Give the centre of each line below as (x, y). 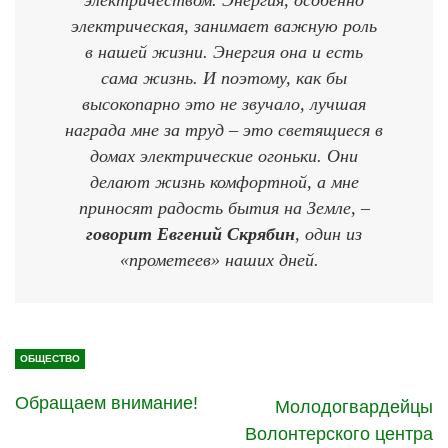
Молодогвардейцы (354, 406)
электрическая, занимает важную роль (224, 25)
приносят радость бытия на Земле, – (224, 207)
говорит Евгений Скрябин (190, 233)
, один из (328, 233)
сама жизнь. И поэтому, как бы (224, 77)
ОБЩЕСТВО (50, 358)
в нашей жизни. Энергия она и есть (224, 51)
